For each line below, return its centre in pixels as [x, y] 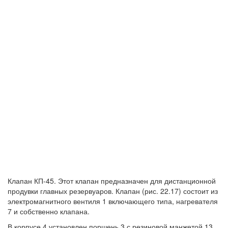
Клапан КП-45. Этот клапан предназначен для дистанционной [112, 181]
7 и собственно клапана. [49, 211]
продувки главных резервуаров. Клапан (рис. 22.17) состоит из [113, 191]
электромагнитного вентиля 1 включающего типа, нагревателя [113, 201]
